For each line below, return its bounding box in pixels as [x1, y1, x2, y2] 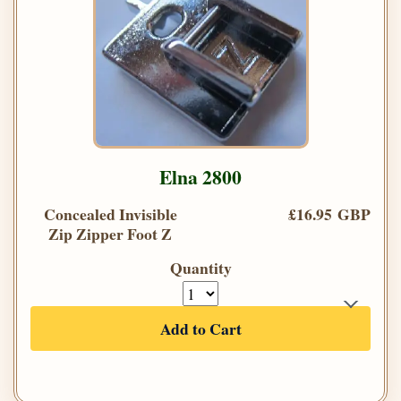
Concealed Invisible [43, 201, 177, 226]
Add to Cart [159, 316, 242, 340]
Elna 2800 [159, 162, 242, 191]
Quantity [169, 255, 232, 279]
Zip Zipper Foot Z [48, 221, 172, 245]
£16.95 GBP [288, 201, 371, 226]
